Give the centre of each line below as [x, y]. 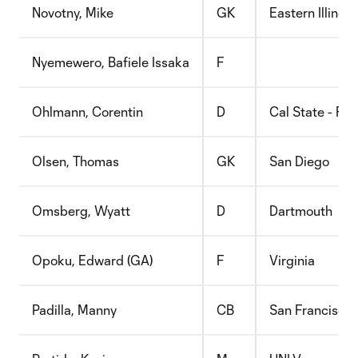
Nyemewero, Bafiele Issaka [111, 62]
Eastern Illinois [312, 12]
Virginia [292, 260]
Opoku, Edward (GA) [92, 260]
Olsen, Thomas [76, 161]
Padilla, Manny [74, 310]
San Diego [299, 161]
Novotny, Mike [73, 12]
